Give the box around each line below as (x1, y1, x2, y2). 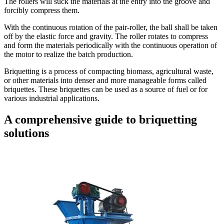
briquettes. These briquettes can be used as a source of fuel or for (4, 84, 207, 93)
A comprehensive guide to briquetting (4, 112, 197, 126)
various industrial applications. (4, 93, 101, 102)
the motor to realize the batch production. (4, 49, 133, 58)
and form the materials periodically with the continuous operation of (4, 40, 217, 49)
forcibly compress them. (4, 5, 79, 14)
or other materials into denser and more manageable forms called (4, 75, 206, 84)
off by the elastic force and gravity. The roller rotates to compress (4, 31, 208, 40)
